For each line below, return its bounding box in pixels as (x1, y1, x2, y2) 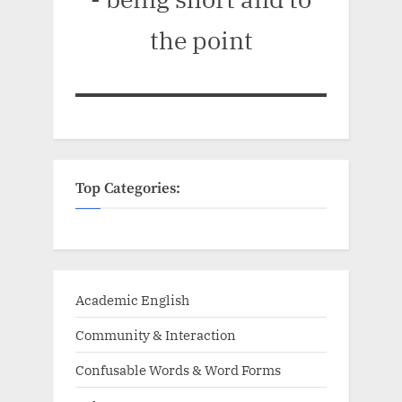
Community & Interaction (75, 326, 236, 345)
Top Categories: (75, 179, 180, 198)
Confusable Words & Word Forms (75, 361, 281, 380)
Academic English (75, 291, 189, 310)
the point (149, 25, 253, 56)
